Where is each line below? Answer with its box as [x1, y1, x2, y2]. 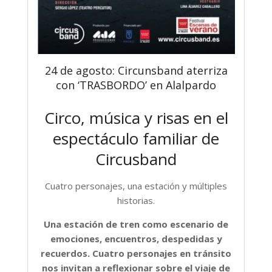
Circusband [95, 148, 177, 170]
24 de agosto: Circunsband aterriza [44, 63, 228, 78]
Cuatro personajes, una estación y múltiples [45, 179, 227, 192]
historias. [117, 194, 155, 206]
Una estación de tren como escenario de [44, 217, 228, 230]
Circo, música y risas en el [44, 106, 228, 129]
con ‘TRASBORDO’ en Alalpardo [56, 77, 216, 92]
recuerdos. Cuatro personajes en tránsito [41, 246, 231, 259]
